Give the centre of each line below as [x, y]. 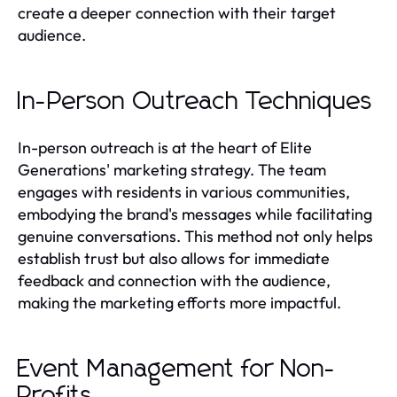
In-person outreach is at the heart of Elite [165, 147]
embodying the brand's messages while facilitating [195, 214]
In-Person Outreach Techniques [195, 101]
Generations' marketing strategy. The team [172, 169]
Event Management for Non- [177, 369]
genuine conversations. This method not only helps [195, 236]
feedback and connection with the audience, [174, 280]
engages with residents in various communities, [184, 191]
